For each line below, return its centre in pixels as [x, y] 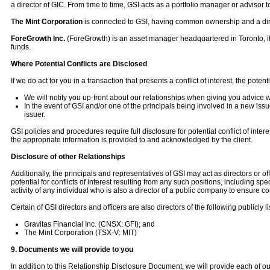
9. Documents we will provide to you [72, 250]
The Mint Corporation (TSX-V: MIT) [80, 233]
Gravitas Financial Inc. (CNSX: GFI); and [89, 224]
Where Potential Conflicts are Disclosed [79, 64]
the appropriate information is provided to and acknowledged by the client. [132, 140]
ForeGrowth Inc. [39, 39]
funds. [21, 47]
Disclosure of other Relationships [68, 157]
